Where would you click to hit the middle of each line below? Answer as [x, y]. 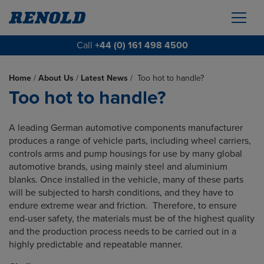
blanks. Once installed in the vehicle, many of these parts [126, 180]
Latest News [104, 78]
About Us [56, 78]
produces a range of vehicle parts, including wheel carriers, [130, 141]
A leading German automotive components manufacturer [126, 128]
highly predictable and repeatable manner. [96, 245]
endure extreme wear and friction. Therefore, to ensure [123, 206]
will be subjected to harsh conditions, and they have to [121, 193]
